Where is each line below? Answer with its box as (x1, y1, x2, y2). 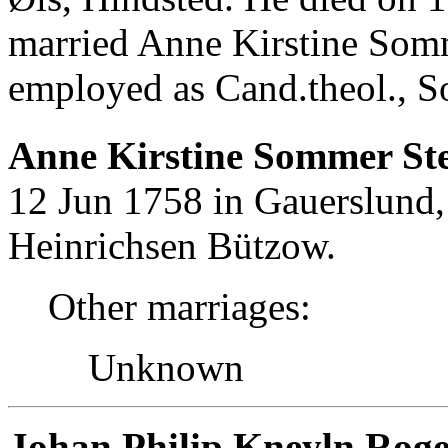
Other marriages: (48, 284, 311, 328)
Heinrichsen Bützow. (8, 223, 336, 267)
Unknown (88, 345, 244, 389)
